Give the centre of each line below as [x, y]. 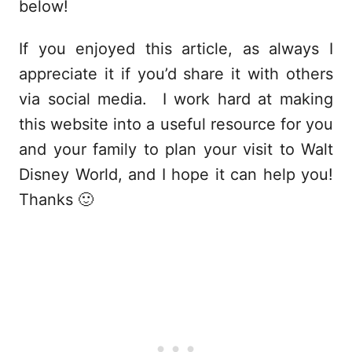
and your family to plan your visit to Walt [176, 149]
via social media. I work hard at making [176, 99]
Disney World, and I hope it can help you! [176, 174]
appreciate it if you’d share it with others [176, 73]
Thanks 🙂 [56, 199]
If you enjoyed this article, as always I [176, 48]
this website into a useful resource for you [176, 124]
